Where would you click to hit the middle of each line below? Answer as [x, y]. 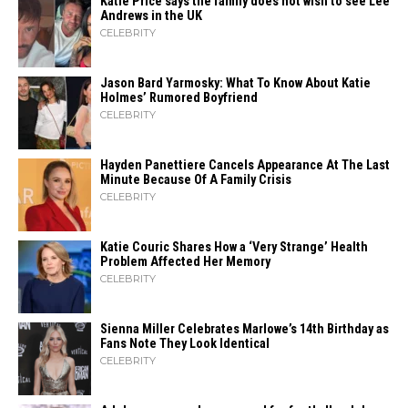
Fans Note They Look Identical [185, 344]
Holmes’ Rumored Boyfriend [179, 98]
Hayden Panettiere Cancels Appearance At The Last [245, 165]
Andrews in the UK [151, 16]
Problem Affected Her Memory [185, 262]
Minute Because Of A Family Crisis [196, 180]
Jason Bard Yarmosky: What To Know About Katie [235, 83]
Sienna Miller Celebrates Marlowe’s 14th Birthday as [245, 329]
